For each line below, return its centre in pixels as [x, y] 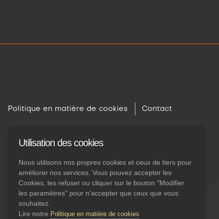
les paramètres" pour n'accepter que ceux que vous [99, 193]
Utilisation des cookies [61, 143]
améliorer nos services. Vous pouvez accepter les [95, 173]
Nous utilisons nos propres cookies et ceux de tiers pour [105, 162]
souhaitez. [34, 203]
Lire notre [34, 214]
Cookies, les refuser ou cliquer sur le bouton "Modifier [101, 183]
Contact [157, 109]
